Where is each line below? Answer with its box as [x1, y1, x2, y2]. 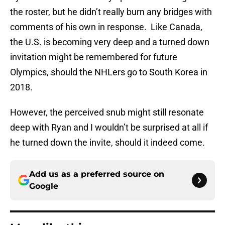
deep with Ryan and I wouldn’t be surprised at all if [10, 122, 208, 133]
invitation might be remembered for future [10, 52, 177, 63]
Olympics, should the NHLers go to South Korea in [10, 67, 207, 78]
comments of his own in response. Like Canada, [10, 22, 202, 33]
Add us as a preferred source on [29, 169, 164, 179]
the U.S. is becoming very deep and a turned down [10, 37, 209, 48]
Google [29, 181, 58, 191]
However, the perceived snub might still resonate [10, 107, 204, 118]
